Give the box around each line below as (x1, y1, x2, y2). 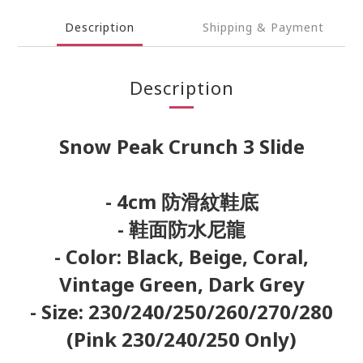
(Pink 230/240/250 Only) (66, 326, 297, 352)
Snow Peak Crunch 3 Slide (58, 133, 305, 160)
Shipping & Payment (203, 19, 324, 35)
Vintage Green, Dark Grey (58, 271, 305, 297)
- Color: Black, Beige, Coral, (54, 243, 309, 270)
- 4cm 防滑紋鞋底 (105, 188, 258, 215)
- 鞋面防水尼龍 (117, 216, 246, 242)
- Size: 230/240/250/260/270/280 (30, 298, 333, 325)
